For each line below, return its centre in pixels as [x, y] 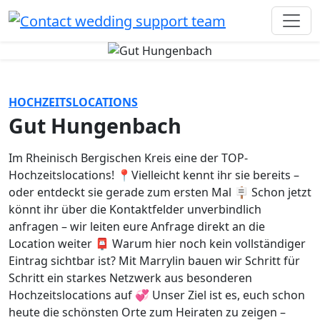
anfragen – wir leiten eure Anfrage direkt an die [137, 227]
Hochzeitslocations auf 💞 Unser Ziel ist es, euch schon [157, 295]
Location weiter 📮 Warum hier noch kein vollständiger [157, 244]
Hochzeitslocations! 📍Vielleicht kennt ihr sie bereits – [154, 175]
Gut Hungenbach [95, 126]
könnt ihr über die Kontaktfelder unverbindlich [135, 210]
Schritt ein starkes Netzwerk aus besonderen [130, 278]
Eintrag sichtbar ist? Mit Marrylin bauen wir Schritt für [154, 261]
